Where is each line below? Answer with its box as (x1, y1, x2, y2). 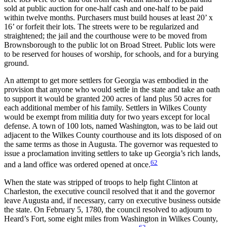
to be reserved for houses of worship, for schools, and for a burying (4, 50, 218, 59)
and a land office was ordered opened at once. (4, 160, 150, 169)
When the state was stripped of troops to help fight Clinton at (4, 177, 198, 186)
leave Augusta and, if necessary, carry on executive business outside (4, 196, 220, 205)
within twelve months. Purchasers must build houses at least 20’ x (4, 13, 213, 22)
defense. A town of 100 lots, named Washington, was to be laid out (4, 122, 217, 131)
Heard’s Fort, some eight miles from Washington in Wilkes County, (4, 214, 218, 223)
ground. (4, 59, 29, 68)
